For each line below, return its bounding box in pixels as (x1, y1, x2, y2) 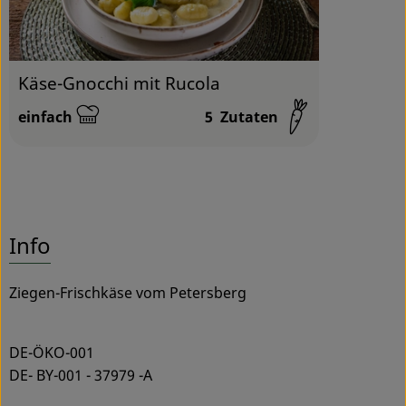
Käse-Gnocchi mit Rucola (18, 70, 220, 95)
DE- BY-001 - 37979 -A (9, 364, 152, 385)
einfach (18, 106, 72, 127)
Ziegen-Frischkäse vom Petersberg (9, 282, 246, 303)
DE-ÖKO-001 (9, 342, 94, 362)
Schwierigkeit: (17, 116, 121, 137)
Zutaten (213, 106, 279, 127)
